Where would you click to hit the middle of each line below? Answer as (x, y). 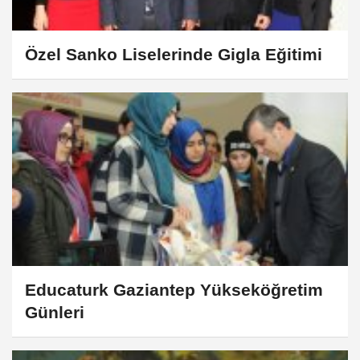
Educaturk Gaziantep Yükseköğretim (174, 289)
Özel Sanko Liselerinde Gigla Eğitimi (174, 55)
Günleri (55, 312)
